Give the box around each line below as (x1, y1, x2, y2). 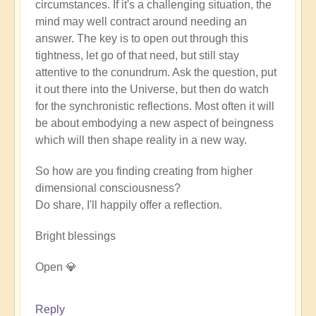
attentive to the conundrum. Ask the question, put (35, 66, 276, 78)
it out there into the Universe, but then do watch (35, 83, 269, 95)
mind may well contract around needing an (35, 15, 247, 28)
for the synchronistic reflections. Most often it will (35, 99, 274, 112)
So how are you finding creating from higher (35, 164, 253, 177)
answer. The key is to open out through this (35, 32, 248, 44)
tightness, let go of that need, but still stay (35, 49, 239, 61)
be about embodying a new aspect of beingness (35, 116, 274, 129)
